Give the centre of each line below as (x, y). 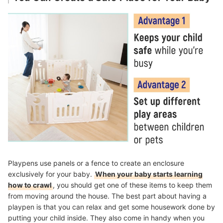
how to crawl (30, 185)
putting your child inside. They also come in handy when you (106, 218)
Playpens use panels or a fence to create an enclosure (96, 163)
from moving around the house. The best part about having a (107, 196)
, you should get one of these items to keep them (132, 185)
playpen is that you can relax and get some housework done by (111, 207)
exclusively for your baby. (51, 174)
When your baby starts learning (149, 174)
